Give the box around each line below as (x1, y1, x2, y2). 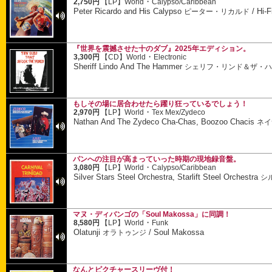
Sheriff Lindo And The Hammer (73, 61, 185, 71)
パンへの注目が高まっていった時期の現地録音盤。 (73, 155, 240, 163)
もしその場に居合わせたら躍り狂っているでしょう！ (73, 100, 248, 107)
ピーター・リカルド (184, 7, 250, 15)
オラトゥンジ (103, 228, 147, 236)
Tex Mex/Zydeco (152, 109, 206, 117)
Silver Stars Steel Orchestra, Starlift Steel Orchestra (73, 172, 261, 182)
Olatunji (73, 227, 103, 237)
